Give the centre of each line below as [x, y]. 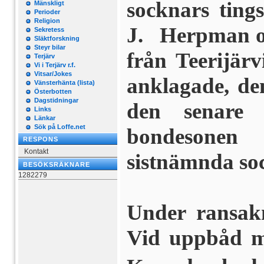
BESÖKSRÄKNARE [57, 164]
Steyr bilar [50, 47]
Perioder [47, 12]
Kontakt [36, 151]
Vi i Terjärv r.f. [55, 65]
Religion [47, 21]
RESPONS [41, 139]
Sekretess [49, 29]
